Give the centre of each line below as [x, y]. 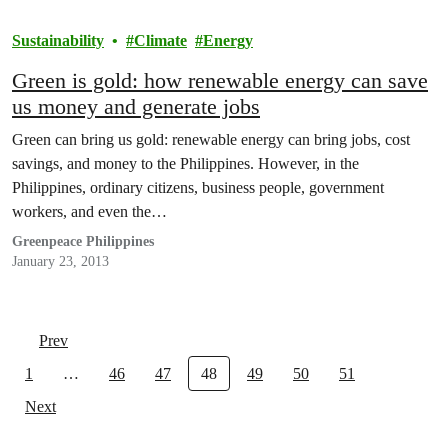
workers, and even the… [89, 211]
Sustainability [58, 40]
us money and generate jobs [136, 106]
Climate [160, 40]
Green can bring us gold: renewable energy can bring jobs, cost [211, 139]
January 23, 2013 [60, 261]
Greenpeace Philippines [83, 241]
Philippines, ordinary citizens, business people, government [198, 187]
